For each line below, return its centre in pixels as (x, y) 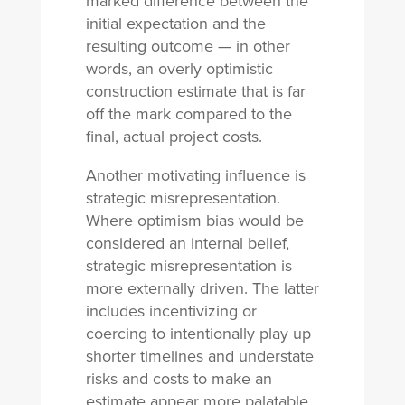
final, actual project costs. (174, 137)
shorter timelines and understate (199, 356)
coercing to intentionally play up (198, 334)
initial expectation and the (175, 24)
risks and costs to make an (179, 379)
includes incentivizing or (171, 311)
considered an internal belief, (187, 243)
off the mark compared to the (188, 114)
